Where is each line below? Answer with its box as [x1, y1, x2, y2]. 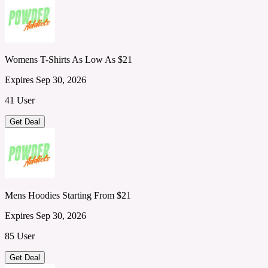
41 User [5, 95, 35, 105]
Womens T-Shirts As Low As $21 [5, 54, 132, 65]
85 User [5, 230, 35, 241]
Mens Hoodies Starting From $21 [5, 190, 131, 200]
